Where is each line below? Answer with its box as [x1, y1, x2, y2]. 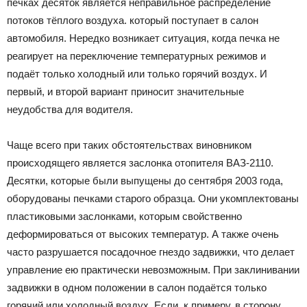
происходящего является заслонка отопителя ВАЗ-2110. [7, 156, 273, 169]
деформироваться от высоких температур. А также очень [7, 228, 279, 240]
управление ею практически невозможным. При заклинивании [7, 263, 299, 275]
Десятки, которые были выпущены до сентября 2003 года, [7, 174, 283, 186]
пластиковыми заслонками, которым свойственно [7, 210, 242, 222]
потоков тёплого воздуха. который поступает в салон [7, 14, 258, 26]
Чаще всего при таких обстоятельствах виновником [7, 138, 251, 151]
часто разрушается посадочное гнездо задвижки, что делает [7, 245, 295, 258]
